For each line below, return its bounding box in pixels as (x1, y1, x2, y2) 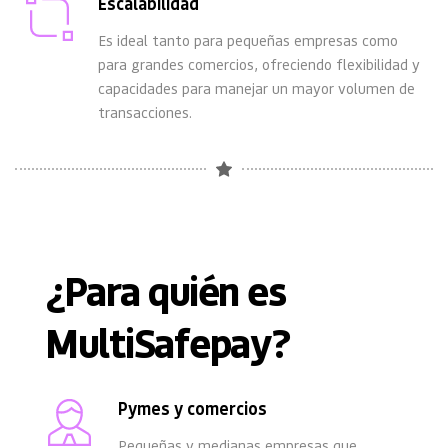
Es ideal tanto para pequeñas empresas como (98, 30, 398, 51)
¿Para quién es (45, 263, 285, 317)
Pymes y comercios (118, 397, 267, 420)
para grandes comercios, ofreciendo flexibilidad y (98, 54, 420, 75)
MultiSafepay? (45, 315, 291, 369)
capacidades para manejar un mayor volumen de (98, 78, 415, 99)
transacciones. (98, 102, 192, 123)
